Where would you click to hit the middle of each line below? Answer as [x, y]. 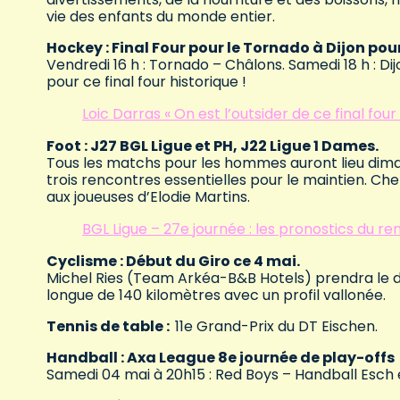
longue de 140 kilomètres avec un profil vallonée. [216, 295]
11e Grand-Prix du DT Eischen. [276, 326]
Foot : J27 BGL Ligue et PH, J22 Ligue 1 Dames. [212, 146]
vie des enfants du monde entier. [161, 16]
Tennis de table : [111, 326]
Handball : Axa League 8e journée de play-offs [221, 357]
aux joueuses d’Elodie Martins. [148, 196]
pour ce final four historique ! [146, 81]
